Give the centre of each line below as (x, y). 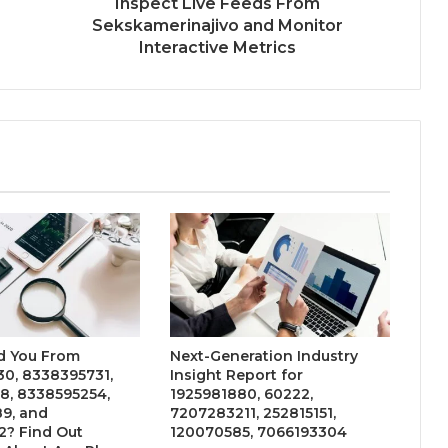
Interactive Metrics (217, 48)
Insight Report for (236, 375)
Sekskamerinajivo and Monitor (217, 26)
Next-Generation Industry (263, 356)
